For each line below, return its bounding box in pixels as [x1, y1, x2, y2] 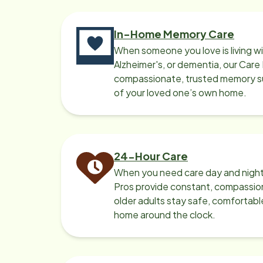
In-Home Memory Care [114, 27, 234, 41]
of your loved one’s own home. [114, 86, 247, 99]
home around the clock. [114, 208, 215, 221]
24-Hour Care [114, 149, 188, 163]
